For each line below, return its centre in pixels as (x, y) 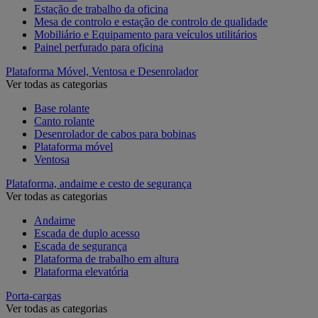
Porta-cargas (33, 295)
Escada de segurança (81, 246)
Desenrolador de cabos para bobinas (115, 133)
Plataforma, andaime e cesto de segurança (99, 183)
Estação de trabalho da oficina (101, 9)
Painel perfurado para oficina (99, 47)
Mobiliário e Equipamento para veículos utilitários (146, 34)
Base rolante (62, 108)
